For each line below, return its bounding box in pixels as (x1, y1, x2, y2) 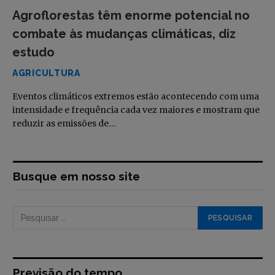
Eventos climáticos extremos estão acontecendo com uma (12, 90, 259, 102)
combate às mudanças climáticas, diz (12, 26, 236, 41)
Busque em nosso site (13, 169, 140, 183)
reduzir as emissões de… (12, 117, 116, 129)
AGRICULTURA (12, 68, 80, 78)
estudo (12, 44, 55, 60)
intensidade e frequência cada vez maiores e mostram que (12, 104, 260, 115)
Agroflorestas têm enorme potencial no (12, 7, 250, 23)
